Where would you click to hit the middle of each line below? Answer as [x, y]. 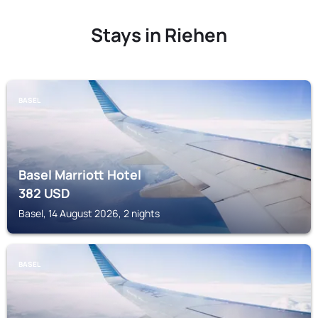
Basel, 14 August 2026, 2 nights [89, 213]
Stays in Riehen [159, 35]
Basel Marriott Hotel [80, 175]
